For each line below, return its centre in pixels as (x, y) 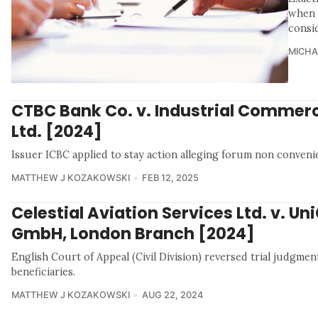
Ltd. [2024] (57, 131)
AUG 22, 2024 (172, 295)
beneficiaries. (43, 272)
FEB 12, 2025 (170, 177)
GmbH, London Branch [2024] (133, 233)
